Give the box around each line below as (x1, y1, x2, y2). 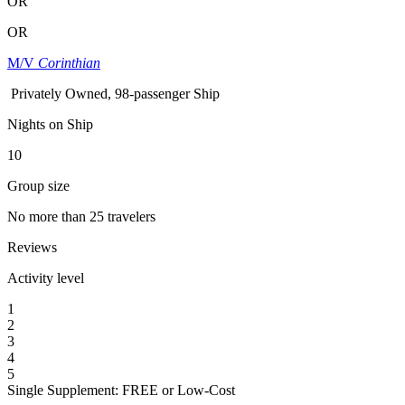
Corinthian (38, 54, 100, 71)
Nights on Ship (7, 116, 93, 132)
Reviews (7, 239, 57, 255)
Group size (7, 177, 70, 193)
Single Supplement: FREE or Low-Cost (7, 381, 235, 398)
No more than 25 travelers (7, 208, 155, 224)
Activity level (7, 269, 84, 286)
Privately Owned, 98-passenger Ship (11, 85, 220, 101)
